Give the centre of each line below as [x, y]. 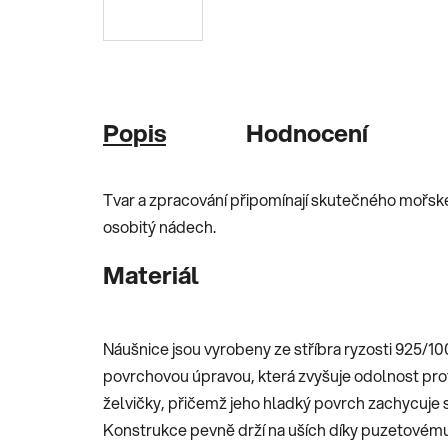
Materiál [151, 274]
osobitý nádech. [159, 226]
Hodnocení [307, 132]
